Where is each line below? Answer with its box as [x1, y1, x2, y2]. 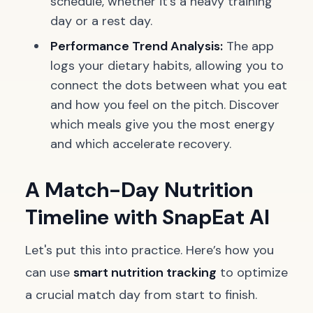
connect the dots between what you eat [50, 77, 287, 94]
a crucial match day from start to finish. [25, 286, 257, 303]
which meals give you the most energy [50, 116, 275, 133]
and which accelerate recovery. [50, 136, 231, 152]
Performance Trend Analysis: [50, 38, 223, 54]
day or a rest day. [50, 13, 152, 29]
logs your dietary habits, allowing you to [50, 57, 284, 74]
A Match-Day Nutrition [25, 176, 253, 203]
